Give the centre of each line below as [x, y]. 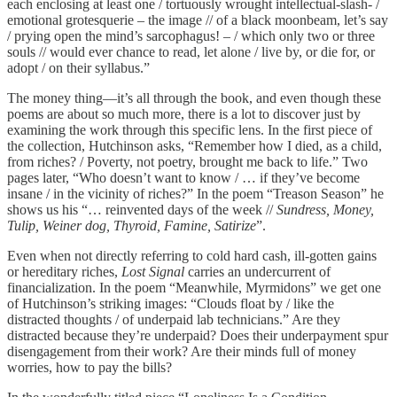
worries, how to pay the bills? [90, 367]
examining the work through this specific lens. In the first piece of [190, 129]
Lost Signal [153, 271]
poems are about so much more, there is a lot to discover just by [184, 113]
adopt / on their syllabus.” [78, 67]
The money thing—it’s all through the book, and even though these [194, 97]
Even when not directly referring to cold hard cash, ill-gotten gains [192, 255]
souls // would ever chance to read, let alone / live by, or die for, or [191, 51]
